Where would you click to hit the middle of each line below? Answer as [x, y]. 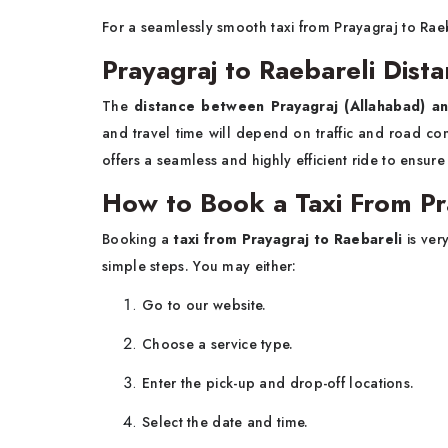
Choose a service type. [218, 344]
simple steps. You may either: [199, 266]
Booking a [138, 239]
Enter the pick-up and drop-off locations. [278, 383]
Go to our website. [204, 305]
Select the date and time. [225, 422]
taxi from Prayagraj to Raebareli [288, 239]
